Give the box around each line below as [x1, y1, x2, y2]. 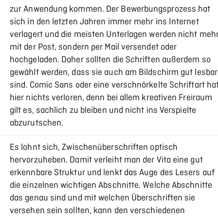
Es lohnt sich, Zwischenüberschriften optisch [10, 142, 178, 153]
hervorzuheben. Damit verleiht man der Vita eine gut [10, 155, 203, 166]
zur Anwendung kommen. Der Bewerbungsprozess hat [10, 4, 211, 15]
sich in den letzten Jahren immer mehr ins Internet [10, 17, 199, 28]
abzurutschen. [10, 118, 64, 129]
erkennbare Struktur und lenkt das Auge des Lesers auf [10, 167, 215, 179]
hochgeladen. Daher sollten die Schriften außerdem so [10, 54, 211, 66]
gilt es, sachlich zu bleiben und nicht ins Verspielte [10, 105, 196, 116]
